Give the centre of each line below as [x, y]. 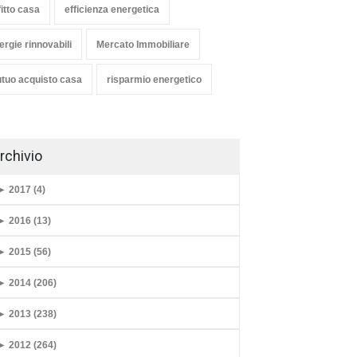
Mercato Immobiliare [143, 45]
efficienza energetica [112, 10]
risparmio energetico [154, 80]
